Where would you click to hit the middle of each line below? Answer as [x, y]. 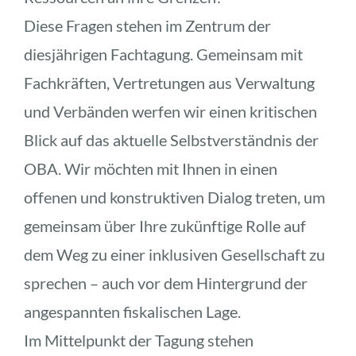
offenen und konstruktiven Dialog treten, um [174, 197]
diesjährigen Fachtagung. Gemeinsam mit [163, 54]
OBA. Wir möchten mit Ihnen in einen [150, 168]
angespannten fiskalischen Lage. [132, 311]
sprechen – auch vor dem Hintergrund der [165, 282]
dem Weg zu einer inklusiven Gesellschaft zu [174, 254]
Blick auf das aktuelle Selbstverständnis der [171, 139]
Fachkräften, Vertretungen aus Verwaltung [169, 82]
